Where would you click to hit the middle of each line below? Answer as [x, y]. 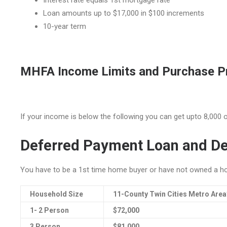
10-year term [65, 26]
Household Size [56, 194]
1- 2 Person [49, 210]
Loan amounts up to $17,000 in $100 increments [124, 13]
